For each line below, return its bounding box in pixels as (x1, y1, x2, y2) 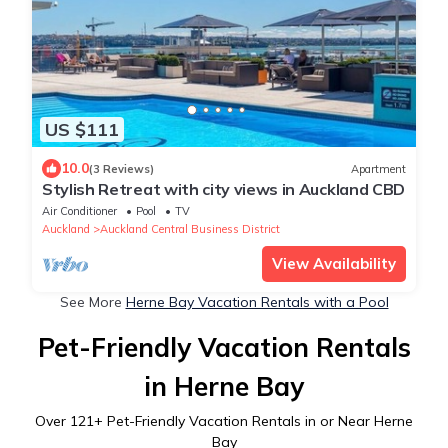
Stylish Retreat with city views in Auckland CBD (42, 179, 405, 200)
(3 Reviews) (89, 161, 154, 176)
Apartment (351, 161, 406, 176)
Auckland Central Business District (100, 222, 280, 237)
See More (59, 293, 126, 312)
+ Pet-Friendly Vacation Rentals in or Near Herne (94, 412, 413, 431)
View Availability (272, 254, 396, 274)
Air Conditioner (42, 204, 117, 219)
